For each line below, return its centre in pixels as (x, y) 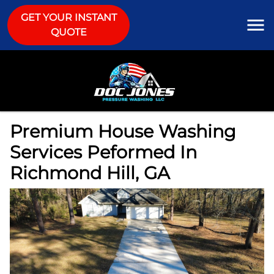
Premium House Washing (123, 131)
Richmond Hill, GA (90, 173)
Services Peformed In (103, 152)
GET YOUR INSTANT (68, 17)
